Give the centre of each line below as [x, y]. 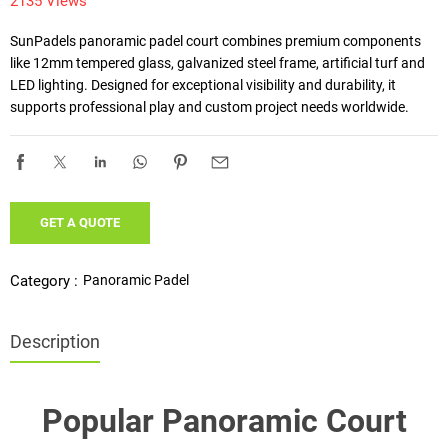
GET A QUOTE [80, 222]
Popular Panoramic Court [224, 421]
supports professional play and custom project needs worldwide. [209, 107]
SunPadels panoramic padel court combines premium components [215, 41]
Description [55, 341]
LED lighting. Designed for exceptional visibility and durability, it [203, 85]
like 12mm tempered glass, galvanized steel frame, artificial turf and [217, 63]
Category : [44, 281]
